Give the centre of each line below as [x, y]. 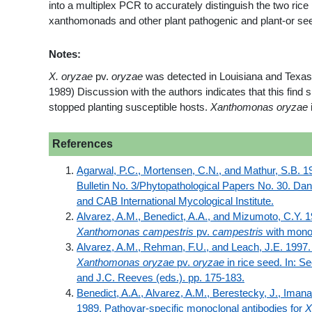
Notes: [65, 55]
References [83, 144]
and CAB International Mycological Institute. [175, 202]
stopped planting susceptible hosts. [130, 108]
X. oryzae [71, 77]
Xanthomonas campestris [135, 232]
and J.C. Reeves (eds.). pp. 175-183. [161, 278]
